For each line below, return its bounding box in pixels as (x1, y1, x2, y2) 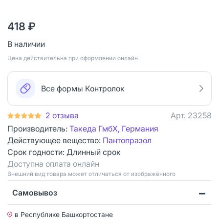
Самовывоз (12, 187, 57, 197)
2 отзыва (45, 110, 79, 120)
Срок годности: (7, 147, 66, 157)
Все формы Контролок (41, 83, 125, 93)
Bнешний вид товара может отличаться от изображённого (7, 170, 175, 177)
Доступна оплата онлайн (7, 158, 99, 169)
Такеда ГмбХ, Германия (69, 123, 158, 133)
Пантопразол (103, 135, 152, 145)
